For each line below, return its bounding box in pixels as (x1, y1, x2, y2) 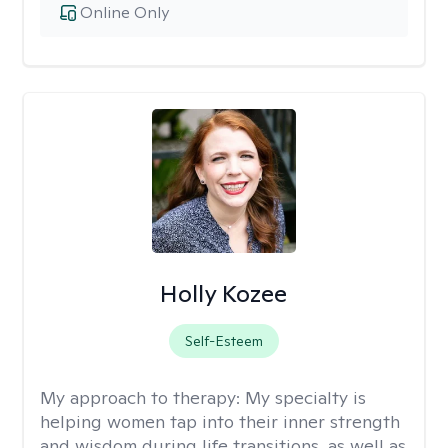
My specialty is (245, 386, 366, 409)
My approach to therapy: (40, 386, 245, 409)
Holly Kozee (160, 278, 288, 309)
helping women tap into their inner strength (40, 410, 400, 433)
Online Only (80, 2, 169, 23)
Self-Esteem (184, 332, 263, 350)
